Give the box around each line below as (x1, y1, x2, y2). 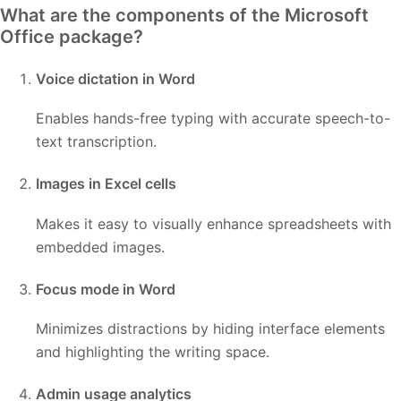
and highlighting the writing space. (36, 343, 269, 362)
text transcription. (36, 132, 157, 150)
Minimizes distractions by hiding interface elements (36, 320, 385, 338)
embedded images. (36, 237, 165, 256)
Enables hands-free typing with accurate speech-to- (36, 108, 390, 127)
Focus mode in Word (36, 279, 175, 298)
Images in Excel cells (36, 175, 176, 193)
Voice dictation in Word (36, 69, 195, 88)
